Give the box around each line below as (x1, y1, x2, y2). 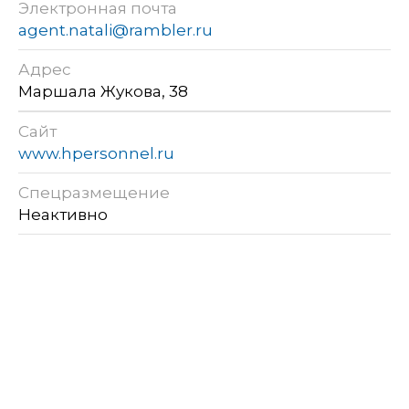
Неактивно (18, 204, 111, 224)
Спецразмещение (18, 183, 170, 202)
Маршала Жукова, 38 (18, 81, 188, 100)
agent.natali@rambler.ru (18, 20, 213, 39)
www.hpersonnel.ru (18, 143, 174, 163)
